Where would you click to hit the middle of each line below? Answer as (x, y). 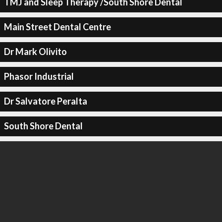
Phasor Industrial (39, 76)
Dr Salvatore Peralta (45, 101)
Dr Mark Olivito (35, 52)
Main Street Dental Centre (57, 27)
